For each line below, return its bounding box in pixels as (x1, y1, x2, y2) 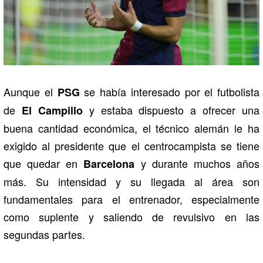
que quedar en (4, 155, 84, 171)
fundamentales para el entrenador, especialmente (4, 191, 259, 207)
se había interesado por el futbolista (84, 83, 259, 99)
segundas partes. (4, 226, 85, 242)
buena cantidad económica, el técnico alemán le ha (4, 120, 259, 136)
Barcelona (83, 156, 141, 171)
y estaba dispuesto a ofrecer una (89, 102, 259, 117)
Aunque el (4, 83, 58, 99)
